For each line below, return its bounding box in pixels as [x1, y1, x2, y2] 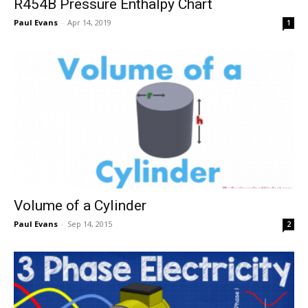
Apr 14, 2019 [67, 16, 111, 27]
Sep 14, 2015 [67, 219, 112, 230]
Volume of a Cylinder [14, 197, 146, 214]
